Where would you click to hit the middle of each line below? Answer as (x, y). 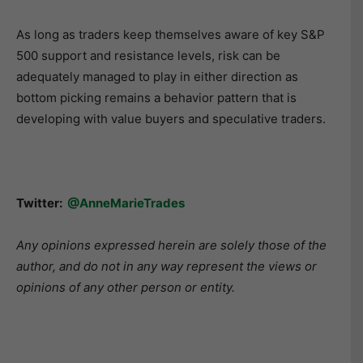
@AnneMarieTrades (126, 203)
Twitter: (42, 203)
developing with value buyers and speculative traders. (171, 118)
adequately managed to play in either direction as (157, 76)
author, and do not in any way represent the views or (167, 266)
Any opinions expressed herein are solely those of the (171, 245)
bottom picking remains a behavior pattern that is (156, 97)
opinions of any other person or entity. (126, 287)
